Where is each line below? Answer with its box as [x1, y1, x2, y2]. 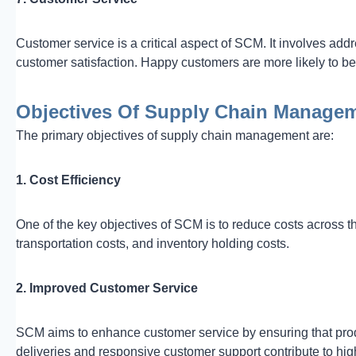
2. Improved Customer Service [16, 281, 198, 295]
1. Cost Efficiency [16, 172, 121, 187]
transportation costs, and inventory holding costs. [16, 236, 289, 250]
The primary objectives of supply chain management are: [16, 128, 334, 142]
